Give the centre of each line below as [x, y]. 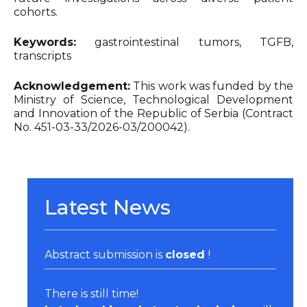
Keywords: [45, 42]
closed [187, 255]
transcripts [42, 56]
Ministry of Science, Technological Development [153, 100]
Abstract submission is [105, 255]
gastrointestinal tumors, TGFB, [185, 42]
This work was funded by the [212, 86]
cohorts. [36, 12]
